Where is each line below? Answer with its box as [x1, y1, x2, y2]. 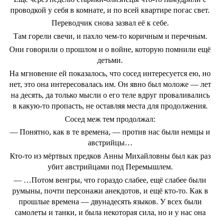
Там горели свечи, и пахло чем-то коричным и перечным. [13, 32, 207, 41]
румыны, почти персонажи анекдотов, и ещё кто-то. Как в [12, 186, 208, 195]
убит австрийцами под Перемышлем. [47, 163, 173, 171]
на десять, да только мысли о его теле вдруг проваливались [10, 90, 210, 99]
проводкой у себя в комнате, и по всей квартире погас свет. [10, 5, 210, 14]
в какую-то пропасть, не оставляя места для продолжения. [12, 101, 208, 110]
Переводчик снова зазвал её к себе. [51, 19, 169, 27]
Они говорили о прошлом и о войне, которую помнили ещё [9, 45, 211, 54]
